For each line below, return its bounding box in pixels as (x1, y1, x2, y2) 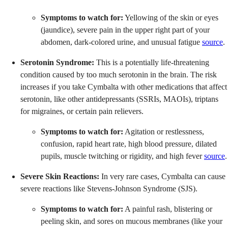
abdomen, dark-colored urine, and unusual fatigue (41, 37, 202, 46)
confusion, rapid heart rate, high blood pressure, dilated (41, 139, 217, 148)
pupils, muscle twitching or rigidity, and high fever (41, 151, 204, 160)
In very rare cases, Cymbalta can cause (99, 172, 225, 181)
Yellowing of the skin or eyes (123, 13, 218, 22)
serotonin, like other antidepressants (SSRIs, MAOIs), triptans (20, 94, 218, 103)
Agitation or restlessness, (123, 127, 204, 136)
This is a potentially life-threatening (94, 58, 209, 67)
